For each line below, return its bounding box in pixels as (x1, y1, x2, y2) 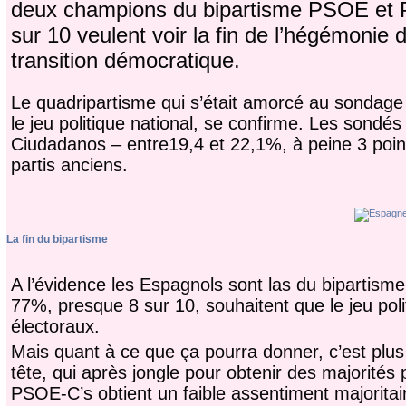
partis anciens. (10, 155, 128, 176)
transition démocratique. (10, 48, 240, 73)
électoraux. (10, 316, 100, 337)
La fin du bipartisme (5, 233, 108, 246)
